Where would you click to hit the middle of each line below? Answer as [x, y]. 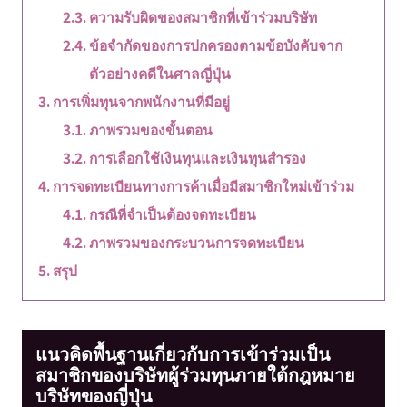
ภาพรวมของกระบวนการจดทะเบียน [197, 242]
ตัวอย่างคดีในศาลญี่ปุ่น [160, 73]
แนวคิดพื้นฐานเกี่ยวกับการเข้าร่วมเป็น [182, 353]
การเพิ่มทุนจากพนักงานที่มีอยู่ [141, 101]
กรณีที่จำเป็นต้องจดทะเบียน [173, 214]
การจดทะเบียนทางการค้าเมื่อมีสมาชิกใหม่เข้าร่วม [203, 186]
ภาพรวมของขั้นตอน [151, 129]
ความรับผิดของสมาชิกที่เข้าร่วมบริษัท [203, 17]
